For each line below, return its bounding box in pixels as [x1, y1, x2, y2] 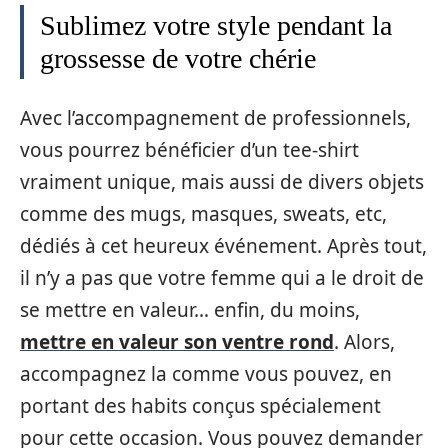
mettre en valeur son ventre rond [20, 328, 334, 355]
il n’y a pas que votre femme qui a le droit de [20, 264, 424, 291]
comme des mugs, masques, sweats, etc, [20, 200, 387, 227]
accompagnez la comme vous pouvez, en [20, 360, 392, 387]
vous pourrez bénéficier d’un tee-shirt [20, 136, 359, 163]
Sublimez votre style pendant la [40, 10, 392, 41]
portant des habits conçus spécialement [20, 392, 381, 419]
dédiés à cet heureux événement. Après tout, [20, 232, 427, 259]
